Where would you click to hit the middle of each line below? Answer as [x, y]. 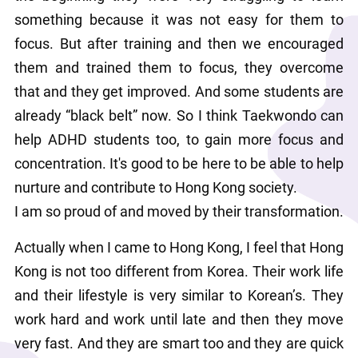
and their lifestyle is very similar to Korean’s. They [179, 294]
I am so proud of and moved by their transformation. [179, 211]
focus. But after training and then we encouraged [179, 43]
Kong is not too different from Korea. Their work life [179, 270]
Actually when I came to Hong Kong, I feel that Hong [179, 247]
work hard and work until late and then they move [179, 318]
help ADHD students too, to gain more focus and [179, 139]
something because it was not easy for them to [179, 19]
